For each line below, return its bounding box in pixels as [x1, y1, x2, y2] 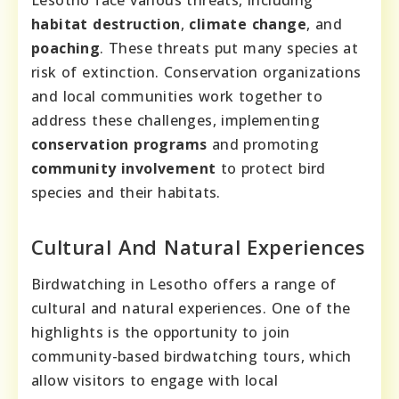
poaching [31, 37, 101, 58]
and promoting [207, 134, 320, 154]
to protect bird [216, 158, 326, 178]
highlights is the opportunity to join [31, 322, 290, 342]
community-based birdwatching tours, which [31, 346, 352, 366]
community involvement [31, 158, 216, 178]
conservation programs [31, 134, 208, 154]
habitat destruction [31, 13, 181, 34]
